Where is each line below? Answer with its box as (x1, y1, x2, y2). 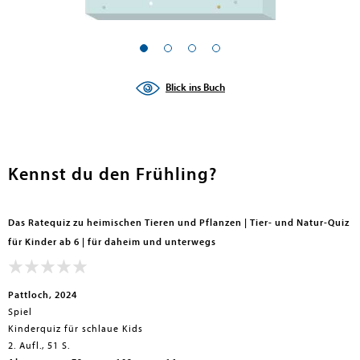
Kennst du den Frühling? (8, 164, 217, 185)
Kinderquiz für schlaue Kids (8, 323, 143, 334)
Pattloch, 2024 (8, 289, 77, 301)
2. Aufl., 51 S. (8, 340, 70, 351)
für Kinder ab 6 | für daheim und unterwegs (8, 236, 216, 247)
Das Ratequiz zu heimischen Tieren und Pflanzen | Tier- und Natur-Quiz (8, 217, 350, 228)
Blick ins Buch (166, 81, 225, 93)
